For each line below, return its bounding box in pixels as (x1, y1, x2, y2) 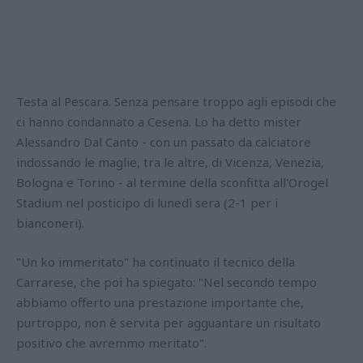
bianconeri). (16, 215, 84, 231)
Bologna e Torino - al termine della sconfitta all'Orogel (16, 174, 328, 190)
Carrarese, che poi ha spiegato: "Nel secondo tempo (16, 274, 317, 290)
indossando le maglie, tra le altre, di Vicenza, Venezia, (16, 154, 324, 170)
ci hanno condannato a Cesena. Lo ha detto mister (16, 113, 301, 130)
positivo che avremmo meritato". (16, 335, 207, 351)
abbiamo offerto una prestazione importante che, (16, 294, 304, 310)
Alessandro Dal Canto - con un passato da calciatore (16, 134, 311, 150)
